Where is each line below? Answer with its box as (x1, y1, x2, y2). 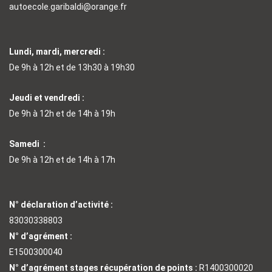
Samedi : (9, 139, 46, 149)
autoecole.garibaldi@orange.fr (9, 2, 127, 12)
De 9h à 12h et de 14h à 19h (9, 109, 115, 118)
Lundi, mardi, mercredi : (9, 47, 105, 56)
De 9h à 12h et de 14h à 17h (9, 155, 115, 165)
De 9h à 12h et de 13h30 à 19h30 (9, 63, 135, 72)
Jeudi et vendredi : (9, 93, 84, 103)
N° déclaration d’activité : (9, 200, 113, 209)
